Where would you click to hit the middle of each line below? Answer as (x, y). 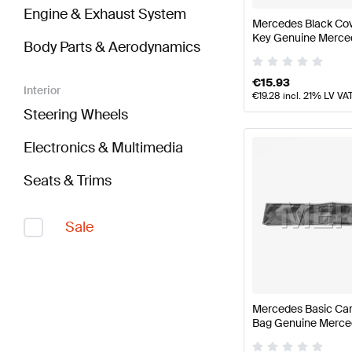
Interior (42, 91)
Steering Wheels (76, 115)
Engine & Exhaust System (105, 15)
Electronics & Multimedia (103, 148)
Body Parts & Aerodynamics (112, 48)
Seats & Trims (68, 181)
